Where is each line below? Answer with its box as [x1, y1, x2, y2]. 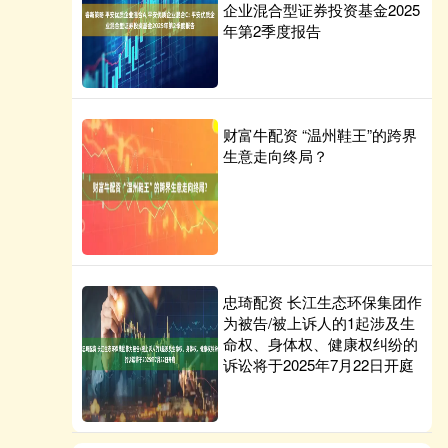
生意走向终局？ [223, 145, 328, 166]
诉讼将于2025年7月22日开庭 [223, 354, 414, 375]
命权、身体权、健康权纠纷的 [223, 333, 418, 354]
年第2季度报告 [223, 20, 321, 41]
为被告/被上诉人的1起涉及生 [223, 312, 415, 333]
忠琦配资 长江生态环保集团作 [223, 291, 422, 312]
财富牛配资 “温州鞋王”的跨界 [223, 124, 417, 145]
